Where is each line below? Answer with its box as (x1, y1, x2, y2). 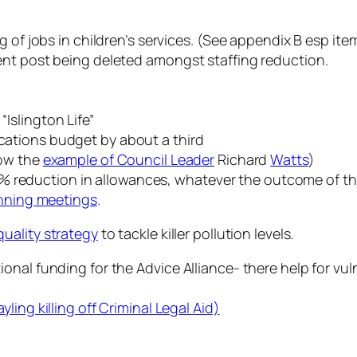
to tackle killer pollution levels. (97, 224, 294, 244)
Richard (214, 150, 271, 170)
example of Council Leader (42, 150, 215, 170)
